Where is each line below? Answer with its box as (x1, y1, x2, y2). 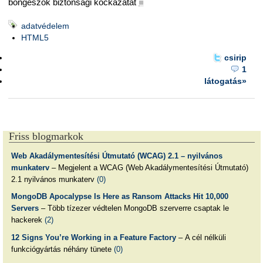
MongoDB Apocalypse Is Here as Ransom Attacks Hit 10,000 (11, 192, 228, 201)
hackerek (11, 215, 45, 225)
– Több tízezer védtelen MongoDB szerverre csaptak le (38, 204, 229, 213)
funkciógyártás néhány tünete (11, 245, 114, 254)
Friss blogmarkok (9, 130, 83, 142)
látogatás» (204, 76, 247, 86)
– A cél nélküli (176, 233, 226, 242)
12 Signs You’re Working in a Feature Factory (11, 233, 176, 242)
